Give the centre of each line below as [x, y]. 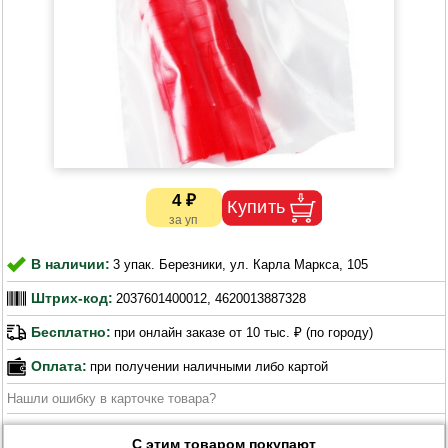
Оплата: [59, 366]
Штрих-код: [72, 298]
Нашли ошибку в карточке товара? [112, 398]
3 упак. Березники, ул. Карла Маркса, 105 [241, 264]
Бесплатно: [71, 332]
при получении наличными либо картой [209, 366]
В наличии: [71, 264]
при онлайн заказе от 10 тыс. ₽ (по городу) [244, 333]
